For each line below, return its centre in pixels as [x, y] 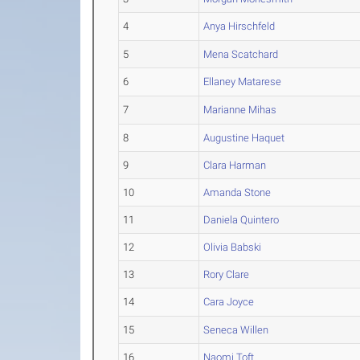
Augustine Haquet [244, 138]
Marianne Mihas [240, 110]
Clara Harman [235, 165]
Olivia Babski [233, 247]
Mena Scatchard [241, 54]
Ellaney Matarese [243, 82]
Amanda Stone [237, 192]
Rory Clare [227, 274]
